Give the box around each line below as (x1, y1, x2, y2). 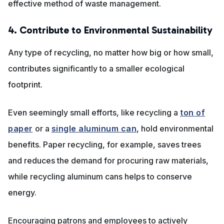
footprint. (8, 79, 42, 90)
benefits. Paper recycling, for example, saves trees (8, 139, 201, 150)
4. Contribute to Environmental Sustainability (8, 24, 212, 36)
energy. (8, 187, 36, 198)
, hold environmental (136, 123, 213, 134)
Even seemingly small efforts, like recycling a (8, 107, 180, 118)
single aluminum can (51, 123, 136, 134)
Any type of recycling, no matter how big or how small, (8, 47, 213, 58)
